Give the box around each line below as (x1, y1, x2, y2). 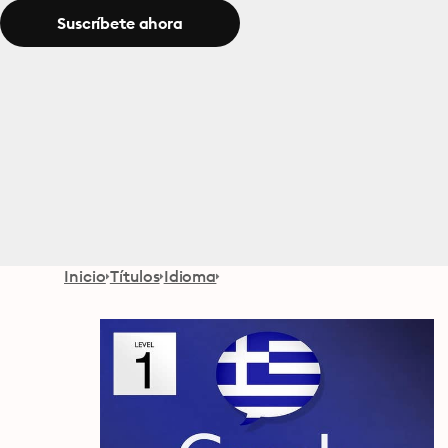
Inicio (64, 266, 106, 286)
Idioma (163, 266, 217, 286)
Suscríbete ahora (57, 13, 183, 33)
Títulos (109, 266, 160, 286)
